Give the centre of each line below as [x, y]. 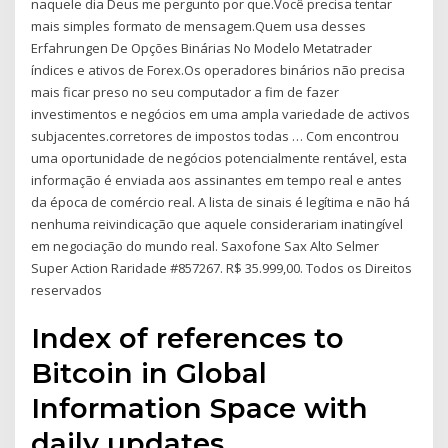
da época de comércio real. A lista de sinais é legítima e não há [221, 201]
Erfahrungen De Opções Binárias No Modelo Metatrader [202, 47]
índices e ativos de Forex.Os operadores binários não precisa [218, 69]
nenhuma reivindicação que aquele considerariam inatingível [217, 223]
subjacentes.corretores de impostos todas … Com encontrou [215, 135]
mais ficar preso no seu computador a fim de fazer [185, 91]
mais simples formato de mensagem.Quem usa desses [199, 25]
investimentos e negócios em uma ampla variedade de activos [221, 113]
